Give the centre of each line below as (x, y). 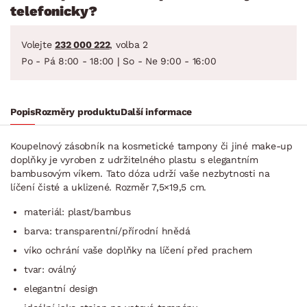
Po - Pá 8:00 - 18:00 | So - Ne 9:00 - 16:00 (119, 61)
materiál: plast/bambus (77, 211)
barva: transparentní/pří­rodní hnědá (107, 231)
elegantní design (61, 288)
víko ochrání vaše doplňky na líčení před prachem (138, 250)
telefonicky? (54, 11)
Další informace (156, 111)
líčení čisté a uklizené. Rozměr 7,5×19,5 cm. (108, 187)
